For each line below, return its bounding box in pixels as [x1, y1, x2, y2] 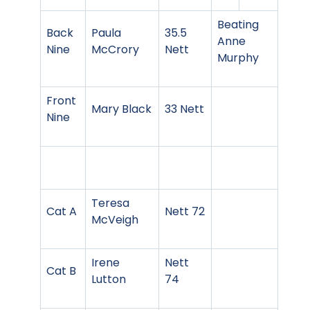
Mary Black [91, 100, 152, 117]
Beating [217, 16, 259, 33]
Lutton [91, 271, 126, 287]
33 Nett [165, 100, 204, 117]
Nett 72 [165, 203, 205, 219]
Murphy [217, 49, 259, 66]
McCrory [91, 41, 139, 57]
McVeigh [91, 211, 138, 228]
